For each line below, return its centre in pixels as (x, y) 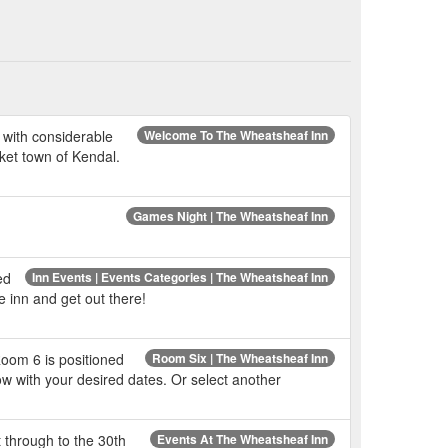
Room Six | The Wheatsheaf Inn (240, 357)
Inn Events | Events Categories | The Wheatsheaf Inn (180, 276)
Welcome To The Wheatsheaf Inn (236, 134)
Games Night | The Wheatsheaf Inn (230, 215)
